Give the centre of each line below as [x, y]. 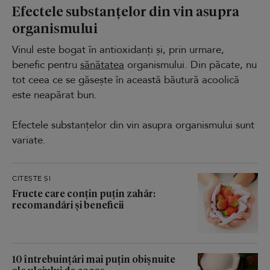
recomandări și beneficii [68, 204]
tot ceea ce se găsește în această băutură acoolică [126, 80]
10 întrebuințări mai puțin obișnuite [94, 259]
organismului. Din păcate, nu [190, 64]
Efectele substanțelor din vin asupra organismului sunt [133, 125]
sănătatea [102, 64]
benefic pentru [46, 64]
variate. [29, 140]
